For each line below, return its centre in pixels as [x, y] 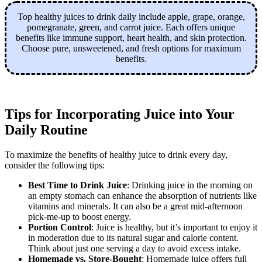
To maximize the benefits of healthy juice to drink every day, [116, 155]
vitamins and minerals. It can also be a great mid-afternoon [135, 206]
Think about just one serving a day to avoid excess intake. [135, 249]
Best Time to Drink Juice [77, 185]
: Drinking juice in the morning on [190, 185]
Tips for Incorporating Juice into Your [120, 114]
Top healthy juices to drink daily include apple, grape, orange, [131, 17]
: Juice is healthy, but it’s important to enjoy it [174, 227]
